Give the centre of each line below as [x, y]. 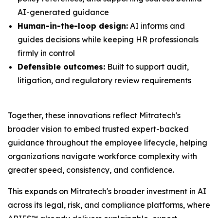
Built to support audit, [147, 67]
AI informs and [156, 26]
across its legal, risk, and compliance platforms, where [109, 205]
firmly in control [46, 53]
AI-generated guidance [63, 12]
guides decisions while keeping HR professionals [108, 39]
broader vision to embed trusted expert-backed [98, 129]
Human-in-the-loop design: [73, 26]
